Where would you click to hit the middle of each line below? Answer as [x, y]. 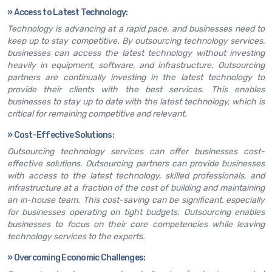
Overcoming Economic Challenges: [80, 257]
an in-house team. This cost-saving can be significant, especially [136, 200]
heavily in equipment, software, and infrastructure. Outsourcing [136, 65]
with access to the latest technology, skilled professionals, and [136, 175]
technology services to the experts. [76, 236]
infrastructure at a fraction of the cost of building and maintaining [136, 188]
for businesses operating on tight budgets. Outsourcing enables [136, 212]
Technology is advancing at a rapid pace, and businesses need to [136, 29]
